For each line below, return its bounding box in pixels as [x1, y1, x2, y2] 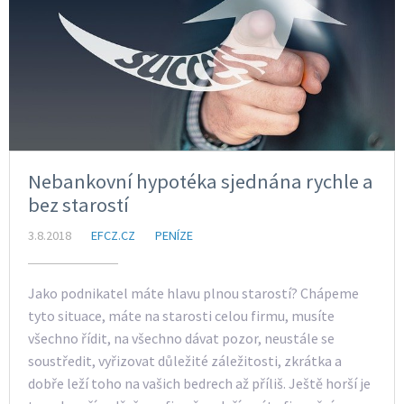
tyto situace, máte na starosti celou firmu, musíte [28, 307, 335, 326]
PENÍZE [155, 227, 193, 244]
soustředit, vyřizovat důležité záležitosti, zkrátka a [28, 352, 342, 371]
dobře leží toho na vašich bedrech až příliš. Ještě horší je [28, 374, 371, 393]
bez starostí [28, 192, 129, 218]
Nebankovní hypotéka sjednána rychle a [28, 169, 373, 195]
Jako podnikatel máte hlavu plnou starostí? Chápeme [28, 284, 359, 303]
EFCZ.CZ [91, 227, 135, 244]
